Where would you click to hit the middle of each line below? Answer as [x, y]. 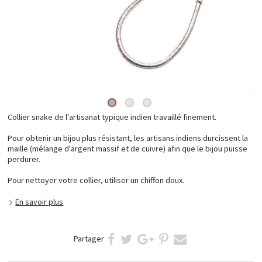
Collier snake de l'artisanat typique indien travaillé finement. [112, 117]
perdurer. [24, 159]
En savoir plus [39, 201]
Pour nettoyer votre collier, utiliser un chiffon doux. [96, 180]
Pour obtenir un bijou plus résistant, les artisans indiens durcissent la [128, 138]
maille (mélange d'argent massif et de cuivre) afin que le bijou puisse [128, 148]
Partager [89, 238]
